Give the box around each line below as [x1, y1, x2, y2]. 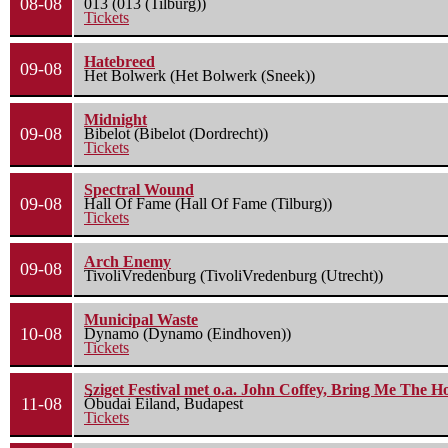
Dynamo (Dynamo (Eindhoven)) [84, 325, 291, 343]
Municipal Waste [84, 311, 198, 329]
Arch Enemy [84, 253, 171, 271]
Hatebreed [84, 53, 155, 71]
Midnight [84, 111, 147, 129]
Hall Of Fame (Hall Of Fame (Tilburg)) [84, 195, 332, 213]
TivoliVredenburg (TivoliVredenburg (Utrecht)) [84, 267, 383, 285]
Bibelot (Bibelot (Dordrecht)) [84, 125, 268, 143]
